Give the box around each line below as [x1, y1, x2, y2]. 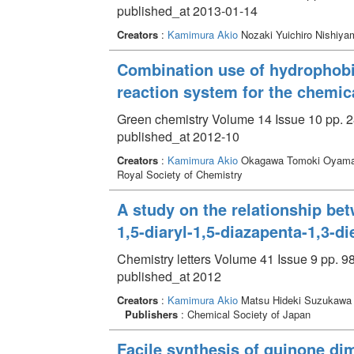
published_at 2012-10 [116, 126, 239, 145]
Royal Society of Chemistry [116, 166, 243, 182]
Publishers [124, 306, 178, 322]
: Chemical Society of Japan [177, 306, 311, 322]
